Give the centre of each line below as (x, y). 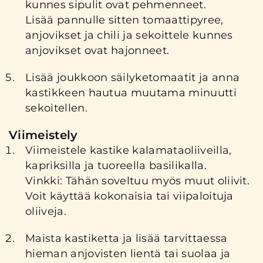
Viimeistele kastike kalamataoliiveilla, (129, 150)
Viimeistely (43, 135)
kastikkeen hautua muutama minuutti (131, 92)
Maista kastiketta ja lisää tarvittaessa (127, 238)
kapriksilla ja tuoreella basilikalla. (116, 165)
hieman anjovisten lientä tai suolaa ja (128, 253)
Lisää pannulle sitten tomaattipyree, (124, 20)
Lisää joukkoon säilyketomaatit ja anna (133, 77)
